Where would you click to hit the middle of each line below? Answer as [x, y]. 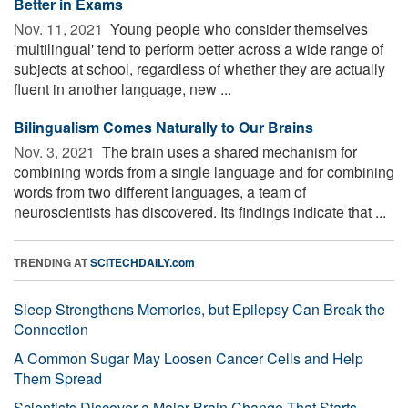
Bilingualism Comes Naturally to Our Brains [163, 127]
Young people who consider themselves [237, 28]
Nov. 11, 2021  [60, 28]
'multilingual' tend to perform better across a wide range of [199, 48]
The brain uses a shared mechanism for [228, 151]
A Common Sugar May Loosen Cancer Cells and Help [189, 358]
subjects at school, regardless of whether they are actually [199, 68]
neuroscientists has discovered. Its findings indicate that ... [200, 211]
